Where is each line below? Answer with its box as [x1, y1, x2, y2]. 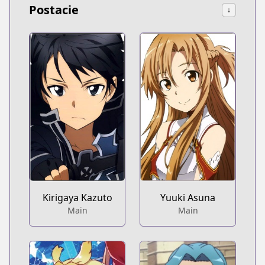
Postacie [29, 2, 79, 18]
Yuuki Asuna [160, 191, 215, 205]
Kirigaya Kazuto [42, 191, 112, 205]
